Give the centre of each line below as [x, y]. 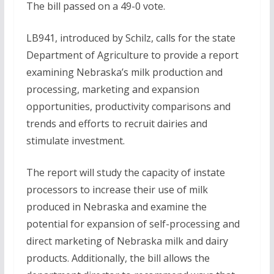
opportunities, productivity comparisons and [128, 106]
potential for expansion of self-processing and [133, 224]
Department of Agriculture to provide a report [132, 55]
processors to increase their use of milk [117, 190]
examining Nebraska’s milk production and [124, 72]
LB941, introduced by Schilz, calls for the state [131, 38]
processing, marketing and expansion [113, 89]
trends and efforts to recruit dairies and [117, 124]
